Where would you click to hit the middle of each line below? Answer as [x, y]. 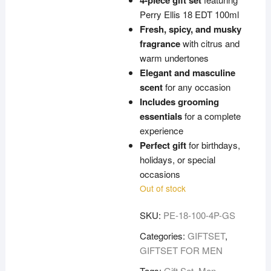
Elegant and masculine [188, 73]
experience [162, 130]
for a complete [212, 116]
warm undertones [175, 58]
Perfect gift [163, 145]
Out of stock [163, 188]
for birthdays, [214, 145]
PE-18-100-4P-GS [200, 215]
